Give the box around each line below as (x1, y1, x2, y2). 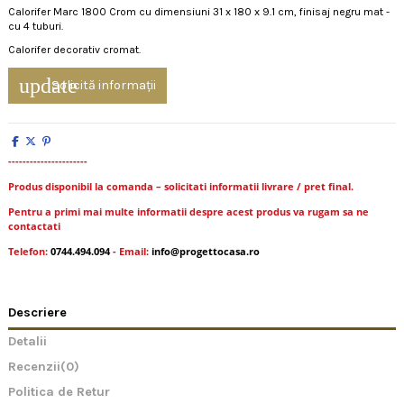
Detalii (8, 333, 47, 349)
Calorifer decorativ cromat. (8, 42, 141, 56)
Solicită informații (51, 78, 156, 94)
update (19, 73, 78, 97)
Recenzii (8, 358, 60, 374)
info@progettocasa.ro (151, 245, 260, 259)
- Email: (110, 245, 151, 259)
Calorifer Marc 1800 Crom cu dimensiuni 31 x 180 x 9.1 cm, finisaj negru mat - (8, 5, 390, 19)
